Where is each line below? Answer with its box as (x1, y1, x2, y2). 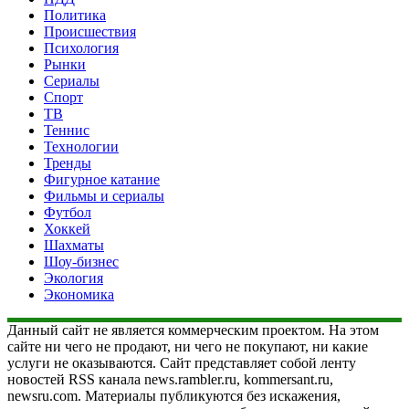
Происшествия (44, 23, 136, 39)
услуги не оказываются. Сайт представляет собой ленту (7, 354, 356, 371)
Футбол (44, 204, 91, 220)
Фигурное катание (44, 171, 160, 187)
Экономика (44, 286, 114, 302)
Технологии (44, 138, 119, 154)
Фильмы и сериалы (44, 187, 164, 204)
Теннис (44, 121, 89, 138)
